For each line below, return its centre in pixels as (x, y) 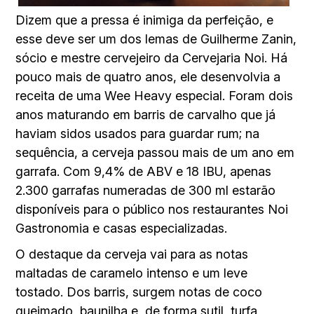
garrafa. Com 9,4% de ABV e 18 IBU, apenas (144, 172)
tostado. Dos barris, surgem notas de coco (139, 292)
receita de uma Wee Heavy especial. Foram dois (155, 96)
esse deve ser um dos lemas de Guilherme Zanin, (156, 39)
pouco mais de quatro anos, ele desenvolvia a (148, 77)
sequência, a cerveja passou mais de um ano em (155, 153)
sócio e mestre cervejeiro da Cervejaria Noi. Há (152, 58)
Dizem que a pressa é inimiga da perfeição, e (145, 20)
